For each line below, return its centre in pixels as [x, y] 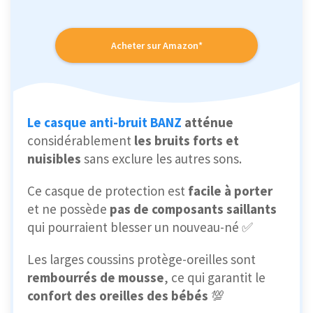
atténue [208, 123]
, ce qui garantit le [215, 278]
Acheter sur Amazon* [156, 46]
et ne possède [68, 209]
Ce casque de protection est [108, 191]
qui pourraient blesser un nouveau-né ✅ [140, 227]
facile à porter [230, 191]
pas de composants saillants [193, 209]
